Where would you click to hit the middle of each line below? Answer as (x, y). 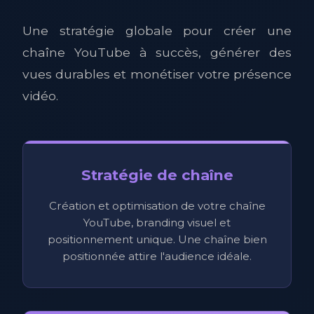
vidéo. (40, 96)
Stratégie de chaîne (157, 175)
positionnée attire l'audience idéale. (157, 256)
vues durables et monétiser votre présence (157, 74)
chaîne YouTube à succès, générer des (157, 52)
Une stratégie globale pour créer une (157, 30)
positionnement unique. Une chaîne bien (157, 239)
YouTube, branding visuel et (157, 223)
